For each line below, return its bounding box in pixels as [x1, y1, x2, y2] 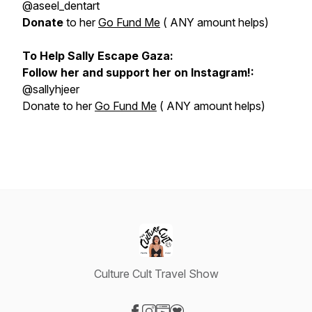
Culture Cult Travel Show [93, 267, 219, 281]
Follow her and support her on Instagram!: [22, 65, 254, 79]
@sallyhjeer [22, 82, 79, 96]
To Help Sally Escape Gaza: [22, 49, 173, 63]
